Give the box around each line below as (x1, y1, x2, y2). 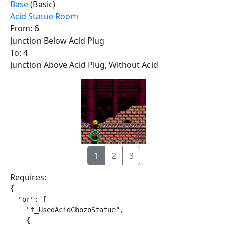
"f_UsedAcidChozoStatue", (10, 206, 124, 214)
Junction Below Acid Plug (10, 35, 104, 46)
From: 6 (10, 23, 39, 34)
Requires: (10, 172, 46, 183)
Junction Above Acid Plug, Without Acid (10, 59, 158, 70)
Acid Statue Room (10, 11, 78, 22)
